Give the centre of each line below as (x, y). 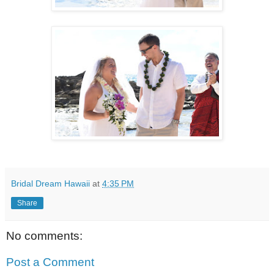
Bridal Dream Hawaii (50, 183)
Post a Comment (50, 262)
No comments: (44, 235)
